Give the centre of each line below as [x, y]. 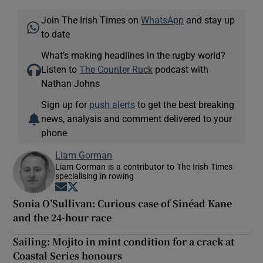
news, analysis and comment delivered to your [137, 118]
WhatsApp [163, 20]
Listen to [60, 69]
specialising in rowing [95, 176]
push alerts [112, 104]
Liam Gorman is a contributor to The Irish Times [144, 166]
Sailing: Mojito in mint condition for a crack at [124, 241]
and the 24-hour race [63, 217]
